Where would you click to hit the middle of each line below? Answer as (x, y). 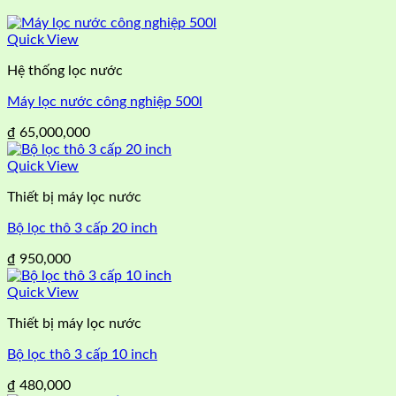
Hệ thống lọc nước (65, 70)
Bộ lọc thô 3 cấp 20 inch (82, 228)
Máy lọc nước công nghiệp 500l (105, 101)
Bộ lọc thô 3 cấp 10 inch (82, 354)
